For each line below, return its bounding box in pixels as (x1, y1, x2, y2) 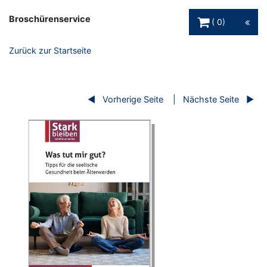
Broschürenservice (9, 14, 91, 24)
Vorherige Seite (102, 94, 163, 104)
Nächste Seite (182, 94, 239, 104)
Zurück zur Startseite (9, 45, 91, 56)
